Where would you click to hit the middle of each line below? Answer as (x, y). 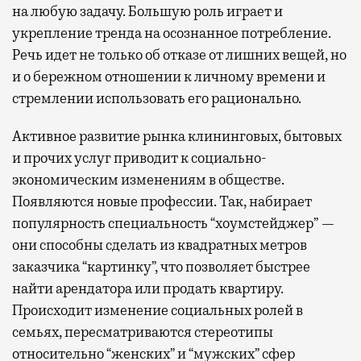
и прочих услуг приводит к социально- (139, 158)
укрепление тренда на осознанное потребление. (172, 33)
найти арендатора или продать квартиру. (148, 288)
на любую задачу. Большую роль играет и (147, 11)
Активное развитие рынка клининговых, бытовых (177, 136)
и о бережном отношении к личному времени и (169, 76)
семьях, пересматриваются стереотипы (143, 332)
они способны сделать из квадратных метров (160, 245)
